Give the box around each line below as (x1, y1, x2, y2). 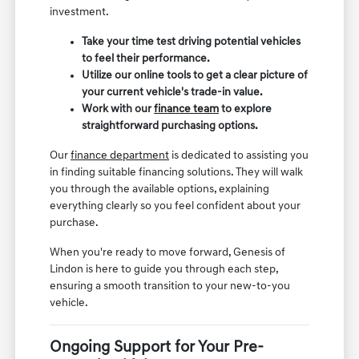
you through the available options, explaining (50, 184, 270, 196)
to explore (219, 103, 272, 116)
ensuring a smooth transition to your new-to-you (50, 280, 291, 293)
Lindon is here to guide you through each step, (50, 264, 279, 276)
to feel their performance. (82, 53, 211, 66)
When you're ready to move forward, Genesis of (50, 247, 286, 260)
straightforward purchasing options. (82, 120, 259, 133)
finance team (154, 103, 220, 116)
